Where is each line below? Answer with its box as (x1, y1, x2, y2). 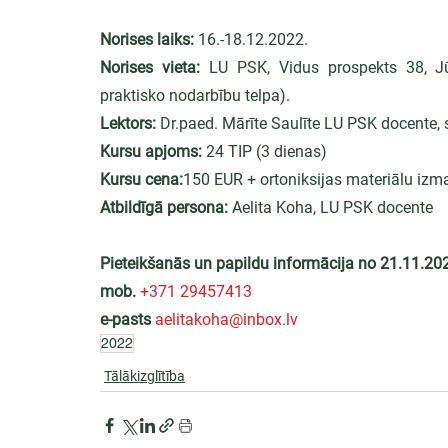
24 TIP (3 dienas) (202, 142, 327, 161)
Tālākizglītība (104, 368, 185, 384)
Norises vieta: (100, 58, 200, 77)
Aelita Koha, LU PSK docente (228, 198, 433, 217)
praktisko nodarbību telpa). (100, 86, 290, 105)
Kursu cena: (100, 170, 183, 189)
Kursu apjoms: (100, 142, 202, 161)
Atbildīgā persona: (100, 198, 228, 217)
